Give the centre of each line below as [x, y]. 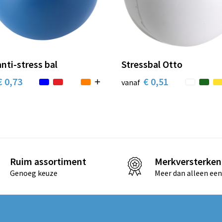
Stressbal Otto [152, 64]
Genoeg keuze [33, 173]
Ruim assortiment [48, 161]
